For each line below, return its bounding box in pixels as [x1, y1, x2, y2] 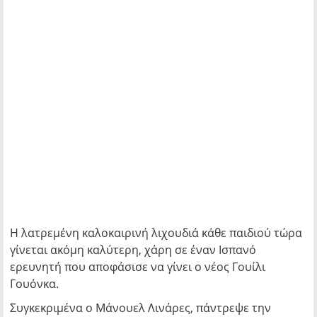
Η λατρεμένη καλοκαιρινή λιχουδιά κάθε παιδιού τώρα [10, 225, 302, 241]
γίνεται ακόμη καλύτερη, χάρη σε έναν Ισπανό [10, 242, 256, 258]
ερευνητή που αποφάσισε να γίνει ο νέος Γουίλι [10, 259, 265, 275]
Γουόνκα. [10, 276, 59, 292]
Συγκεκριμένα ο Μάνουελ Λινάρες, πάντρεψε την [10, 300, 271, 316]
